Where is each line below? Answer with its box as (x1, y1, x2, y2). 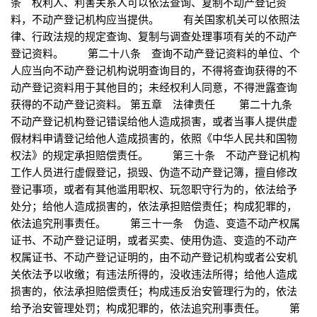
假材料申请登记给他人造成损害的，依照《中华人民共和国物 (11, 130, 297, 146)
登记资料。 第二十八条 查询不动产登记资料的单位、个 (11, 45, 300, 61)
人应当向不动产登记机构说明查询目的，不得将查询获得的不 (11, 62, 297, 78)
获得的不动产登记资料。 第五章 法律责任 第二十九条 (11, 96, 303, 112)
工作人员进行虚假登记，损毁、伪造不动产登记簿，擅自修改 (11, 164, 297, 180)
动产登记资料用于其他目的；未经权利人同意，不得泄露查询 (11, 79, 297, 95)
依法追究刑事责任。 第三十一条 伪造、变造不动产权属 (11, 215, 300, 231)
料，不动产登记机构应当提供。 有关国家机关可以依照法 (11, 11, 300, 27)
